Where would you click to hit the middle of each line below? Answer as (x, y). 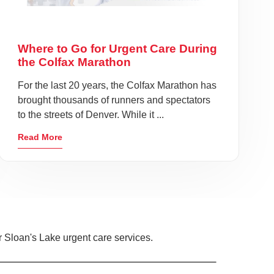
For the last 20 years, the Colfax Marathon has (117, 85)
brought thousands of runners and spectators (114, 100)
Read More (40, 137)
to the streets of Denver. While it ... (91, 115)
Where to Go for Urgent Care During (117, 49)
